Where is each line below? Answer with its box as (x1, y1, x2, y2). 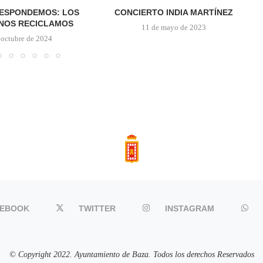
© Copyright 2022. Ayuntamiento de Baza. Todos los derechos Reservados (9, 249, 254, 259)
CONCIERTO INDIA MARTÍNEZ (114, 8, 233, 18)
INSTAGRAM (165, 203, 214, 213)
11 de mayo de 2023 (141, 23, 206, 32)
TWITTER (79, 203, 116, 213)
